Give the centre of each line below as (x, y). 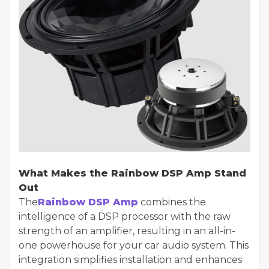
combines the (172, 202)
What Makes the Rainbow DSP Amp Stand (132, 173)
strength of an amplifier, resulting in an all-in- (127, 231)
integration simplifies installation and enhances (130, 259)
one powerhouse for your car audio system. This (134, 245)
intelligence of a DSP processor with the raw (125, 216)
